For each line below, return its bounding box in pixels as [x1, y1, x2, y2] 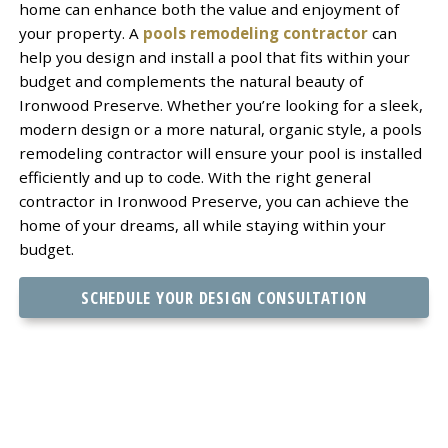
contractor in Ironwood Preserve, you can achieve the [18, 190, 409, 211]
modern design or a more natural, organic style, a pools [18, 118, 422, 139]
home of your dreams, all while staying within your [18, 214, 386, 235]
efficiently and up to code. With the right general [18, 166, 371, 187]
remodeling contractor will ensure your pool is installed [18, 142, 422, 163]
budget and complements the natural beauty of [18, 70, 363, 91]
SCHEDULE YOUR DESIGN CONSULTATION [81, 285, 367, 309]
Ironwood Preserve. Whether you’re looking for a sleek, [18, 94, 423, 115]
